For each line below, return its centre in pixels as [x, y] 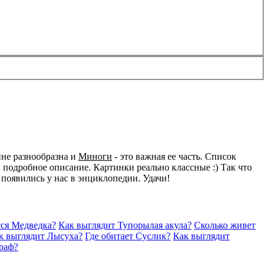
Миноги [95, 157]
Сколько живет [225, 225]
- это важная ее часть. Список [174, 157]
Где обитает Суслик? [128, 236]
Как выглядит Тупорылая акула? [125, 225]
